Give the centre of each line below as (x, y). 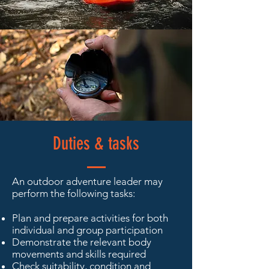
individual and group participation (87, 230)
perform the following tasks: (74, 193)
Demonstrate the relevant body (82, 242)
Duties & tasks (96, 143)
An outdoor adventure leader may (87, 181)
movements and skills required (79, 254)
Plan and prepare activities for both (90, 218)
